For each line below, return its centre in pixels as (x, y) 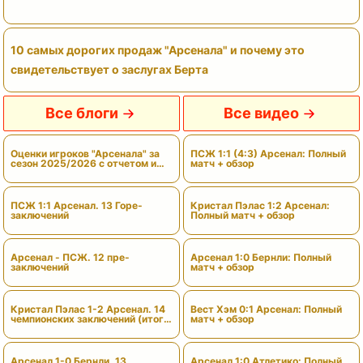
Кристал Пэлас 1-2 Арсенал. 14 (88, 310)
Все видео (261, 113)
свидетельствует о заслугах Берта (109, 70)
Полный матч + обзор (243, 216)
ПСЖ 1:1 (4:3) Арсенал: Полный (268, 154)
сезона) (29, 329)
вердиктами (41, 173)
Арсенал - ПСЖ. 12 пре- (70, 258)
